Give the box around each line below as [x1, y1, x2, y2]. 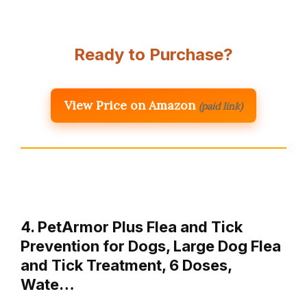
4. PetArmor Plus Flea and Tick [21, 217, 243, 236]
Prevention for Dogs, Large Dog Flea [21, 236, 281, 255]
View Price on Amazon [64, 97, 195, 113]
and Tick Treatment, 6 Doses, [21, 256, 232, 274]
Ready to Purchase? [74, 44, 233, 64]
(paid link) [199, 99, 243, 112]
